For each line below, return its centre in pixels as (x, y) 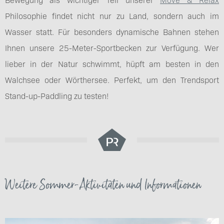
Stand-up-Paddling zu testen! (57, 95)
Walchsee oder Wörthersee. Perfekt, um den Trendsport (112, 79)
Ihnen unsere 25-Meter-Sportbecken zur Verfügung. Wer (112, 47)
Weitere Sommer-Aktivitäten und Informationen (103, 185)
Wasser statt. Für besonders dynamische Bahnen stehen (112, 31)
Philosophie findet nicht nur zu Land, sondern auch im (112, 15)
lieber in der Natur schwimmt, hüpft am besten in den (112, 63)
